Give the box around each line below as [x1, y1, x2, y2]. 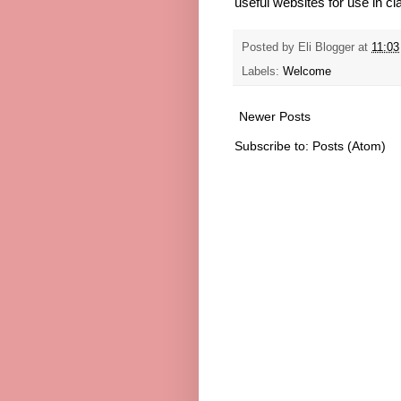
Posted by [242, 41, 298, 55]
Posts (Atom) [312, 138, 386, 153]
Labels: [242, 64, 283, 78]
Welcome [283, 64, 331, 78]
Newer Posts [239, 108, 311, 124]
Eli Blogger [298, 41, 354, 55]
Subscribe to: [235, 138, 312, 153]
